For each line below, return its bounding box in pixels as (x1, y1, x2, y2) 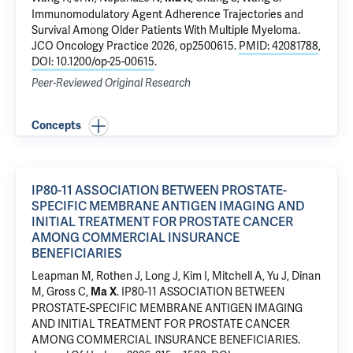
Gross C (46, 284, 86, 299)
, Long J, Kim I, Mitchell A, (140, 269, 267, 283)
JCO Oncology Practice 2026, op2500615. (32, 39, 239, 53)
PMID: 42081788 (239, 39, 318, 53)
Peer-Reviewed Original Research (32, 76, 191, 90)
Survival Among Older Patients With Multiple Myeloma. (32, 23, 300, 37)
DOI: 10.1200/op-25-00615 (32, 54, 154, 69)
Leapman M (32, 269, 91, 283)
